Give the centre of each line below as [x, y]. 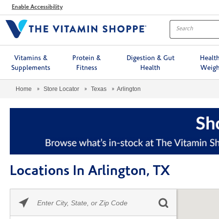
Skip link [23, 194]
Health [151, 68]
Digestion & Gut [150, 58]
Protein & [87, 58]
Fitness [87, 68]
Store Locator [61, 89]
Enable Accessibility [37, 7]
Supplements [31, 68]
